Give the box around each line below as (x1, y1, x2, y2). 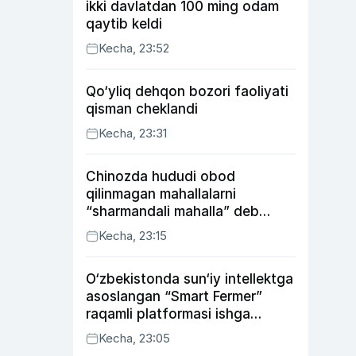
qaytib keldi (86, 16, 162, 32)
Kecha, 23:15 (99, 228, 167, 243)
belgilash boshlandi (86, 221, 211, 237)
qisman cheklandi (86, 101, 198, 117)
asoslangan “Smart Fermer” (86, 288, 262, 304)
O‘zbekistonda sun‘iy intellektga (86, 271, 293, 287)
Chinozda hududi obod (86, 168, 235, 184)
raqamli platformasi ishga (86, 306, 250, 322)
